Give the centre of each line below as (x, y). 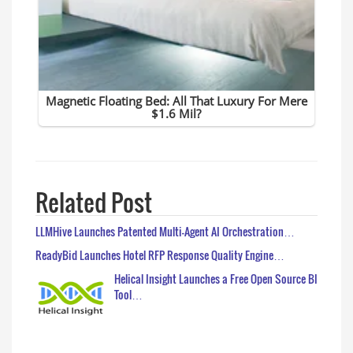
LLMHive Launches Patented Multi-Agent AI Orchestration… (165, 231)
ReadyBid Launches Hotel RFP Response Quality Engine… (160, 255)
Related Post (94, 202)
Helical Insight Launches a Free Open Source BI (216, 278)
